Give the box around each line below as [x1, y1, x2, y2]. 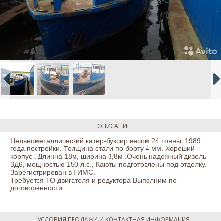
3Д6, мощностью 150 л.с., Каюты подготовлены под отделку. [10, 160, 207, 168]
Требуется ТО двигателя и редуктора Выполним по [10, 176, 177, 184]
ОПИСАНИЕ [97, 121, 130, 130]
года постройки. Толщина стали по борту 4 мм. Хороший [10, 144, 195, 152]
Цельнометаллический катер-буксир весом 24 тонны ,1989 [10, 136, 201, 145]
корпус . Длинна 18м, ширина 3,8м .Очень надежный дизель [10, 152, 206, 160]
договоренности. [10, 184, 64, 192]
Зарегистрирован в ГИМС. [10, 168, 95, 176]
